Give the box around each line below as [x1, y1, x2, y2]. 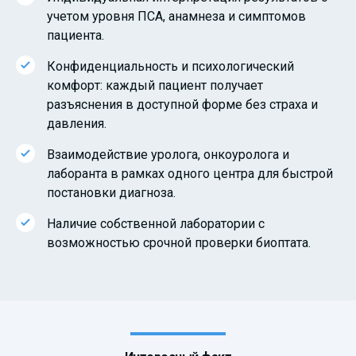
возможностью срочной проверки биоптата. [47, 234, 311, 250]
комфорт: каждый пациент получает [47, 77, 263, 93]
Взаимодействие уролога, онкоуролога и [47, 146, 289, 162]
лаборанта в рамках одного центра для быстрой [47, 165, 333, 181]
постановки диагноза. [47, 184, 176, 200]
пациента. [47, 27, 104, 43]
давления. [47, 115, 106, 131]
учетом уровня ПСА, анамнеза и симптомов [47, 8, 306, 24]
